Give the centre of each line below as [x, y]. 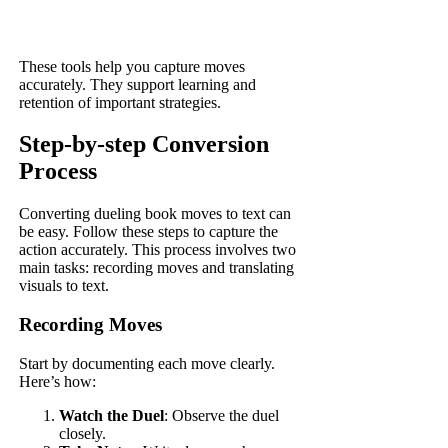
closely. [83, 433]
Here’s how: [58, 381]
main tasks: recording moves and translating [157, 268]
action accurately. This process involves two [158, 250]
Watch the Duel [112, 415]
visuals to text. [64, 286]
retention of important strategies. [120, 102]
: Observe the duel [222, 415]
